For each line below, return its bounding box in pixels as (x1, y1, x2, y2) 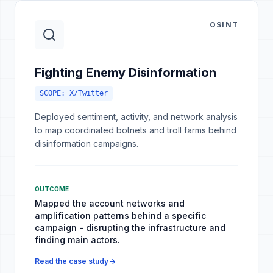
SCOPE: (40, 89, 69, 97)
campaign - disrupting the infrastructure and (35, 222, 225, 233)
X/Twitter (69, 89, 108, 97)
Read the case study (35, 257, 108, 266)
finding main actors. (35, 235, 120, 245)
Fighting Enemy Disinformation (35, 65, 216, 80)
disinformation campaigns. (35, 138, 138, 149)
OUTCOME (35, 185, 69, 193)
